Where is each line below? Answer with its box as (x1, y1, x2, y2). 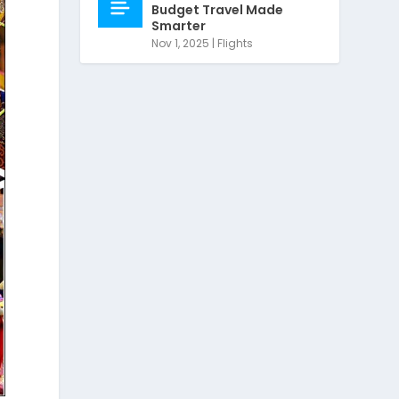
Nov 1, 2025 (151, 35, 210, 51)
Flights (217, 35, 254, 51)
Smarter (151, 16, 207, 35)
